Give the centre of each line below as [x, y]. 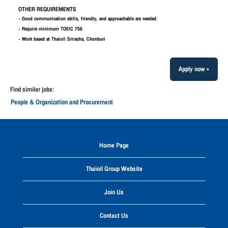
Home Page [114, 146]
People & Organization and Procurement [62, 102]
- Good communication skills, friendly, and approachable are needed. [88, 19]
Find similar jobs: [32, 90]
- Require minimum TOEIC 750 [50, 29]
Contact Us [114, 216]
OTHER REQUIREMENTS [47, 9]
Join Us [114, 192]
